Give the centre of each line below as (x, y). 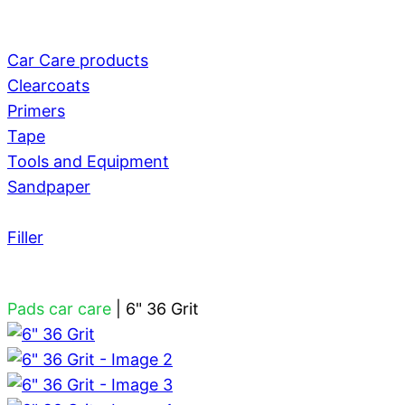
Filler (25, 237)
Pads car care (59, 309)
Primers (36, 111)
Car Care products (78, 60)
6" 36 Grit (162, 309)
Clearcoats (48, 85)
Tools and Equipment (88, 161)
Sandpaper (49, 187)
